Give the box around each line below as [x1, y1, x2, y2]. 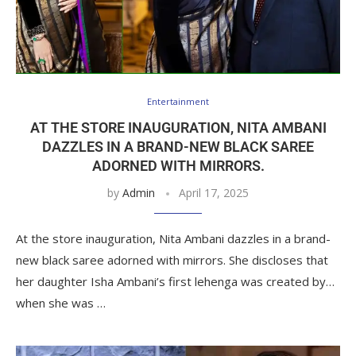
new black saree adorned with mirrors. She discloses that [16, 251, 328, 268]
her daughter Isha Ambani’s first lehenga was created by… [16, 273, 335, 289]
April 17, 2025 [179, 184, 249, 200]
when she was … [16, 294, 106, 311]
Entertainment [147, 95, 209, 107]
